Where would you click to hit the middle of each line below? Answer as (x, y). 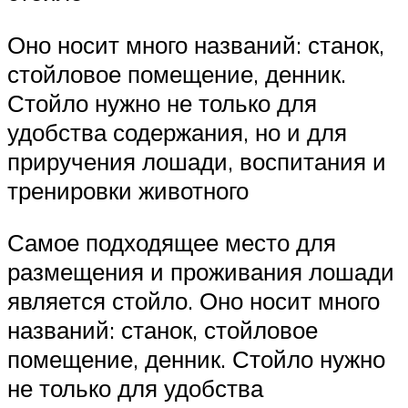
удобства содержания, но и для (177, 132)
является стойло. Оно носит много (194, 301)
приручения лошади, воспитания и (197, 161)
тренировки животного (128, 190)
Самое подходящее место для (172, 243)
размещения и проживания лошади (201, 272)
